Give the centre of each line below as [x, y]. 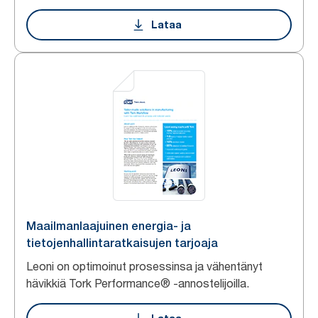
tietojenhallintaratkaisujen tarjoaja [122, 243]
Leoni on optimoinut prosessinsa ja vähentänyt [144, 266]
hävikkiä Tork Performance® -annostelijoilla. [138, 283]
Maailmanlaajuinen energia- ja [109, 226]
